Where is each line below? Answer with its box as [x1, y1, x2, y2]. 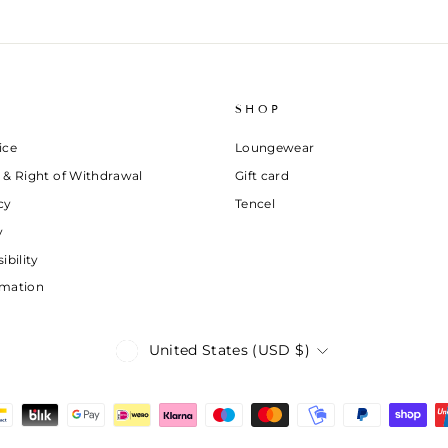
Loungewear [235, 139, 315, 155]
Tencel [235, 195, 276, 211]
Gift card [235, 167, 290, 183]
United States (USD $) [148, 341, 310, 360]
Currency [109, 334, 228, 367]
